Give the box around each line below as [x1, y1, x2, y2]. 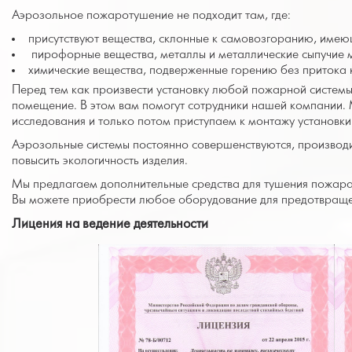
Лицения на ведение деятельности [12, 218, 208, 231]
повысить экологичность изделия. [12, 155, 188, 167]
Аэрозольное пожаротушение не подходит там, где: [12, 9, 291, 21]
